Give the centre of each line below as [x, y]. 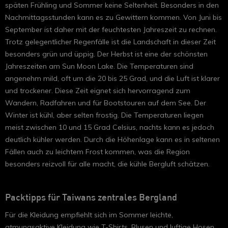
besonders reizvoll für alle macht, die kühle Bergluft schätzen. [107, 164]
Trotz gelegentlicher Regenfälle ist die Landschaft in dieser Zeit [110, 42]
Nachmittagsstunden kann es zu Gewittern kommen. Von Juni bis [113, 18]
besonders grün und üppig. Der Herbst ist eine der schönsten [106, 54]
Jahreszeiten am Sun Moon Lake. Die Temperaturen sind [99, 66]
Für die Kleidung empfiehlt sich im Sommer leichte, [89, 215]
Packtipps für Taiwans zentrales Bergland [91, 198]
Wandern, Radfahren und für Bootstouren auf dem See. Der [106, 103]
